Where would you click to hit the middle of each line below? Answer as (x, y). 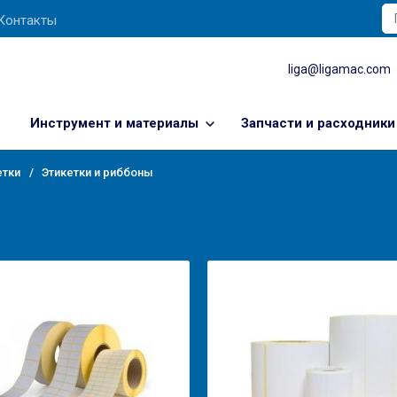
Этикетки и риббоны (97, 172)
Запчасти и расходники (318, 124)
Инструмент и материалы (114, 124)
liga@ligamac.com (340, 70)
